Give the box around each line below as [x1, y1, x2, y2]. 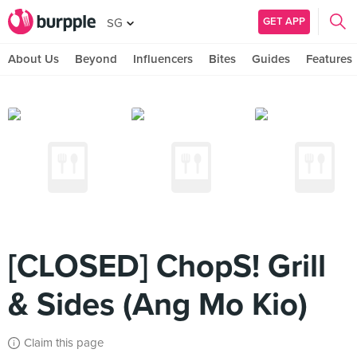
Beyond [75, 52, 117, 66]
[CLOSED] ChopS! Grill [8, 247, 326, 285]
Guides [252, 52, 290, 66]
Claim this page [24, 335, 104, 350]
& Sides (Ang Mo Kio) [8, 285, 308, 324]
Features [306, 52, 352, 66]
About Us [8, 52, 59, 66]
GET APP [263, 14, 305, 28]
